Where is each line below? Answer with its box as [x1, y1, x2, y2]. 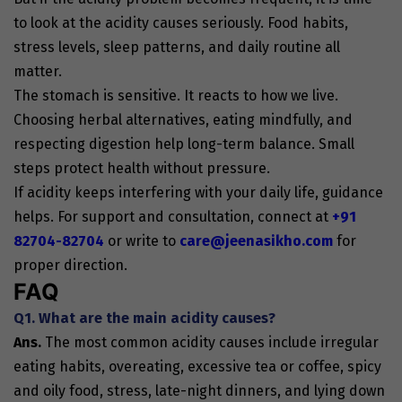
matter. [13, 62, 62, 80]
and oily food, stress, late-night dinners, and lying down [13, 381, 385, 399]
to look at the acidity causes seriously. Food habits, [13, 13, 348, 31]
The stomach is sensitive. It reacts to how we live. [13, 86, 338, 104]
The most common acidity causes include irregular [41, 333, 379, 351]
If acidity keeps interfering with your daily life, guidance [13, 183, 383, 201]
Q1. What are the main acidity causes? [13, 309, 275, 327]
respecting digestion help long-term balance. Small [13, 135, 354, 153]
